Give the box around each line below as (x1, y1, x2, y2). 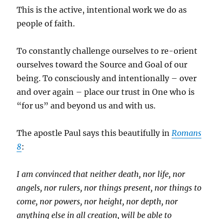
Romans (172, 128, 202, 138)
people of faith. (17, 18, 75, 28)
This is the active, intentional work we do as (17, 4, 187, 15)
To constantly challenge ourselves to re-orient (17, 45, 198, 56)
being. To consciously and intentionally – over (17, 73, 197, 83)
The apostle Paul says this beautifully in (17, 128, 172, 138)
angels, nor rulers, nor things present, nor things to (17, 182, 202, 193)
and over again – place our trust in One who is (17, 87, 195, 97)
